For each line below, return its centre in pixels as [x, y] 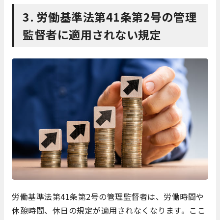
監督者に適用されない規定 [92, 35]
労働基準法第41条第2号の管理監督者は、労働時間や [108, 197]
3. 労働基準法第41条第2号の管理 [110, 17]
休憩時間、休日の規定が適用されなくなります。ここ [109, 210]
